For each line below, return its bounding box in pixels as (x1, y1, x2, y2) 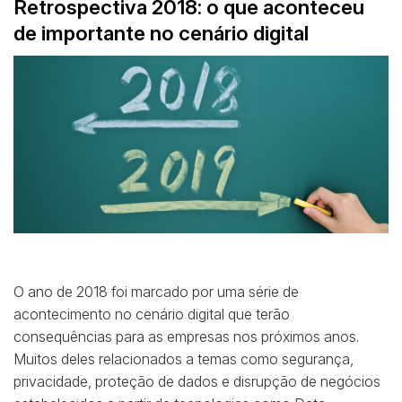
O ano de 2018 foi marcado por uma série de (13, 283, 299, 301)
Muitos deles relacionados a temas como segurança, (13, 350, 354, 369)
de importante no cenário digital (13, 20, 309, 45)
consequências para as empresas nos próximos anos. (13, 328, 359, 346)
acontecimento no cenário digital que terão (13, 305, 290, 324)
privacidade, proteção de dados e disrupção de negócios (13, 372, 380, 391)
